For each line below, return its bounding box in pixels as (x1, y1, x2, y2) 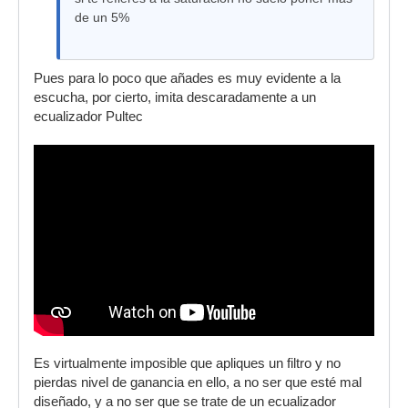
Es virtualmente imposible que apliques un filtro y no (34, 356, 341, 372)
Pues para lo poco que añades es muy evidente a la (34, 71, 341, 86)
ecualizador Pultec (34, 109, 143, 124)
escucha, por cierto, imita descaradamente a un (34, 90, 316, 105)
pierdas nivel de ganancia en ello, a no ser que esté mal (34, 375, 362, 391)
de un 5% (75, 10, 129, 25)
